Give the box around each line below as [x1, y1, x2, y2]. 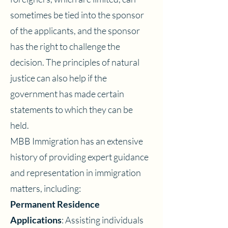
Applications [10, 214, 62, 225]
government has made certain [10, 88, 124, 99]
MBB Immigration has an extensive [10, 135, 143, 147]
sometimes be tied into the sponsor [10, 9, 144, 20]
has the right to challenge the [10, 41, 120, 52]
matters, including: [10, 183, 81, 194]
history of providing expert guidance [10, 151, 149, 162]
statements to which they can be [10, 104, 133, 115]
